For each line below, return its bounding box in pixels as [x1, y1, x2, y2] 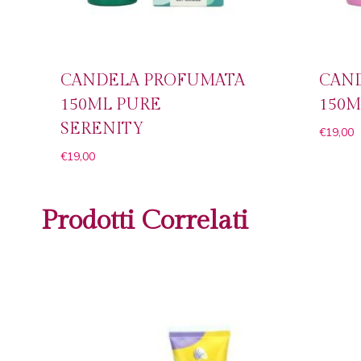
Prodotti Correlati [41, 205, 248, 237]
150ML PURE [60, 95, 161, 115]
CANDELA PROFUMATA [60, 71, 245, 91]
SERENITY [60, 119, 144, 139]
